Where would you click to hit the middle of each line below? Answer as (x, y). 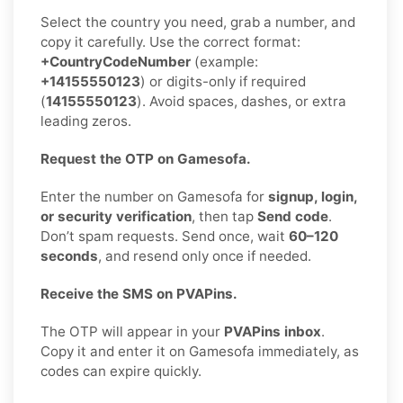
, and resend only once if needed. (205, 255)
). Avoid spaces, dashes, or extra (242, 101)
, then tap (224, 216)
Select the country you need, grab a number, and (198, 22)
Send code (293, 216)
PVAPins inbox (273, 331)
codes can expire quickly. (121, 371)
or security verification (116, 216)
